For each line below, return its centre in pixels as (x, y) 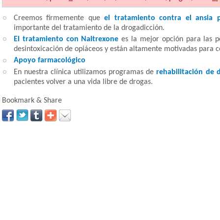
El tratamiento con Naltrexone (66, 40)
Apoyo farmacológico (50, 61)
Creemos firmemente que (59, 18)
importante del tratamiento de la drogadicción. (89, 28)
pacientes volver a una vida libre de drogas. (83, 82)
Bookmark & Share (32, 100)
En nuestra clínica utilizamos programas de (85, 72)
